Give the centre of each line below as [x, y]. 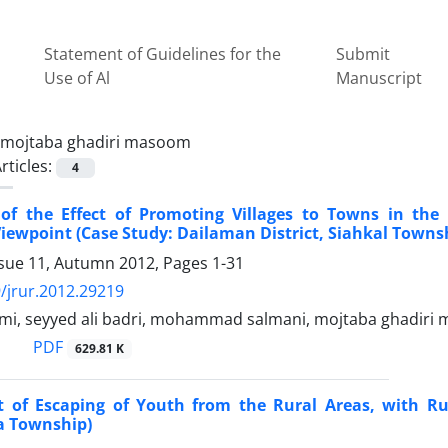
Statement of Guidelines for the [163, 53]
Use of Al [77, 77]
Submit [363, 53]
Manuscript [379, 77]
